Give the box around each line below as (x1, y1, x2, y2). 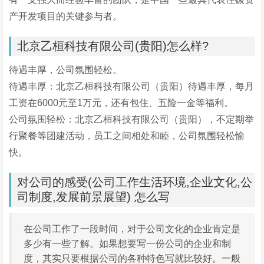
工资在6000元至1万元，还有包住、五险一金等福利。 (9, 98, 234, 108)
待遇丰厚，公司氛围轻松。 (9, 65, 123, 75)
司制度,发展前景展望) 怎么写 (17, 190, 170, 203)
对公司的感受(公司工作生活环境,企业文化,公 (17, 176, 253, 189)
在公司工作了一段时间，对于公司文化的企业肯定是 (24, 224, 241, 234)
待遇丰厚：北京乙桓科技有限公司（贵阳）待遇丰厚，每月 (9, 81, 255, 91)
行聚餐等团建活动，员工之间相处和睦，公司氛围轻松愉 (9, 131, 245, 141)
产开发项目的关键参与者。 (9, 11, 123, 21)
